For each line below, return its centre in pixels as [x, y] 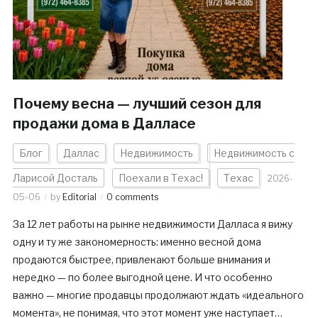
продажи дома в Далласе [104, 124]
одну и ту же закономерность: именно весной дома [137, 242]
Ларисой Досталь [55, 178]
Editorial [79, 197]
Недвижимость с [254, 153]
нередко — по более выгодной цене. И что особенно [142, 278]
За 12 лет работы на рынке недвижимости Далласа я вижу [152, 224]
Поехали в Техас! [160, 178]
